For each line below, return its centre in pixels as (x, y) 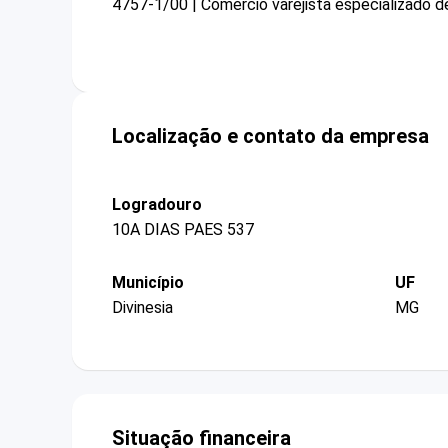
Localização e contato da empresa (270, 135)
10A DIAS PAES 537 (183, 229)
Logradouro (157, 204)
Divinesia (142, 308)
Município (148, 282)
